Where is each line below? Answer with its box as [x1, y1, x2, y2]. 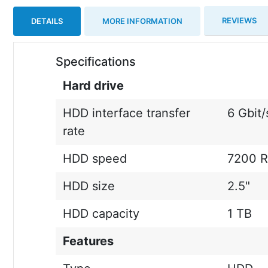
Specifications [56, 54, 136, 69]
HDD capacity [62, 206, 139, 221]
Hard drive [62, 78, 124, 93]
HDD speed [62, 151, 127, 166]
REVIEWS [222, 16, 257, 25]
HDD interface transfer [62, 106, 190, 120]
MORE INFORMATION [102, 16, 182, 26]
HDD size [62, 179, 115, 193]
